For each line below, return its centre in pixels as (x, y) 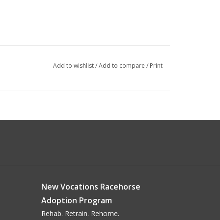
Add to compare (122, 65)
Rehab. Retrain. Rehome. (80, 213)
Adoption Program (76, 200)
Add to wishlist (74, 65)
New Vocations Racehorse (91, 186)
